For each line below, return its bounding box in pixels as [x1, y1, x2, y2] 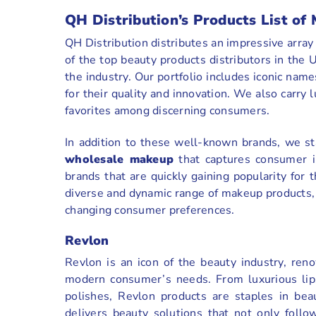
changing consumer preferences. [65, 202, 235, 219]
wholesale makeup [65, 152, 174, 168]
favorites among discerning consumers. [65, 103, 270, 119]
